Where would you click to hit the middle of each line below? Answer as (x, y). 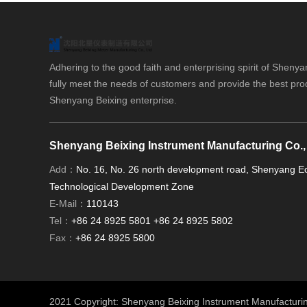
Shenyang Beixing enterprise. (113, 100)
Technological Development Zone (122, 186)
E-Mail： (68, 203)
